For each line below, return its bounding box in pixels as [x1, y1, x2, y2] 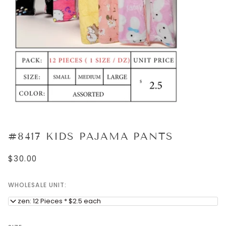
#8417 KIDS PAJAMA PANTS [8, 130, 174, 142]
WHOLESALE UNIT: [8, 181, 67, 190]
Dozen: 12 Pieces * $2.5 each [9, 196, 101, 206]
